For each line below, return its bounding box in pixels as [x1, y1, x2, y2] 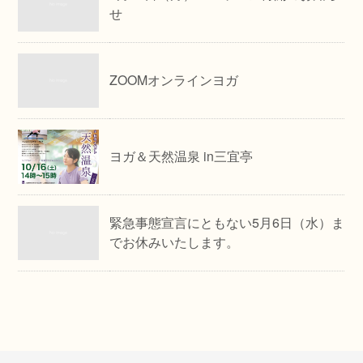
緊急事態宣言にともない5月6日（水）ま [109, 213, 345, 232]
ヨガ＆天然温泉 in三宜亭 [109, 147, 254, 165]
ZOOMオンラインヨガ [109, 70, 239, 89]
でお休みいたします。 [109, 233, 240, 251]
